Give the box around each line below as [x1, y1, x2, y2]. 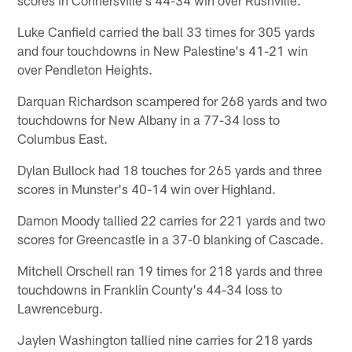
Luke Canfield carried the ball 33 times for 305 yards [17, 23, 316, 39]
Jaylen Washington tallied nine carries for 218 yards [17, 331, 313, 347]
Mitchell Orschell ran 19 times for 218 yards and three [17, 262, 324, 278]
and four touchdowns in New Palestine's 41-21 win [17, 42, 309, 58]
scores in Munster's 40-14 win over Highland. [17, 180, 277, 196]
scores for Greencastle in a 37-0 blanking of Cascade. [17, 230, 324, 247]
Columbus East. [17, 130, 108, 146]
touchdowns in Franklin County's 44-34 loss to [17, 280, 283, 297]
